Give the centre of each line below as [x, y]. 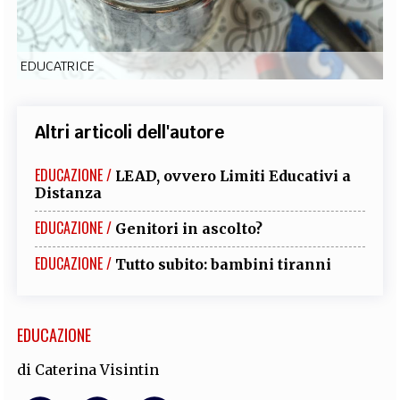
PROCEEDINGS [207, 50]
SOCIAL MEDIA [200, 106]
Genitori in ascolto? [189, 228]
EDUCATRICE [58, 66]
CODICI [50, 50]
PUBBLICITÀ [280, 50]
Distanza [69, 192]
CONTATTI [343, 50]
